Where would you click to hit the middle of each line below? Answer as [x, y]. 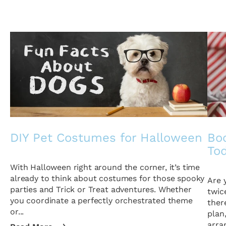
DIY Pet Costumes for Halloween [106, 138]
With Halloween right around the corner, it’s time [105, 167]
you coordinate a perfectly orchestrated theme [101, 201]
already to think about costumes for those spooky [107, 178]
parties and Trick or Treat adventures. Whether [101, 189]
